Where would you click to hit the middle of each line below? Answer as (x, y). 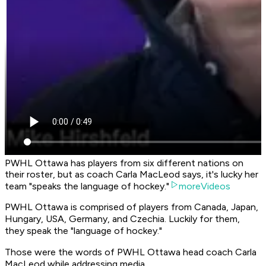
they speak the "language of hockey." (83, 231)
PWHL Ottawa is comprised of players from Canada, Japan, (132, 207)
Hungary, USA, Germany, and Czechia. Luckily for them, (122, 219)
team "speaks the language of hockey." (87, 186)
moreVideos (205, 186)
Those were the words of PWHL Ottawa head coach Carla (131, 252)
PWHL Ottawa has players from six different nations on (124, 163)
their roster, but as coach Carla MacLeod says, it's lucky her (132, 175)
